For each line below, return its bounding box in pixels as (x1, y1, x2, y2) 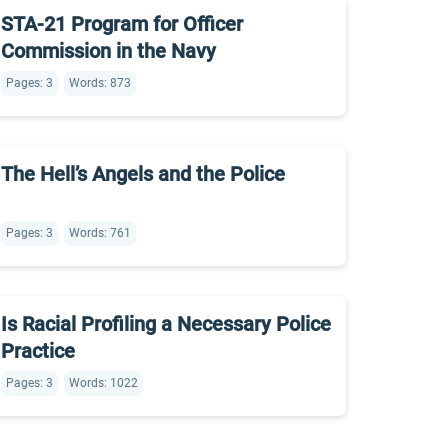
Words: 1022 (69, 376, 138, 390)
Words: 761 (69, 226, 131, 240)
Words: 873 (69, 76, 131, 90)
